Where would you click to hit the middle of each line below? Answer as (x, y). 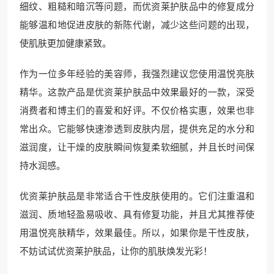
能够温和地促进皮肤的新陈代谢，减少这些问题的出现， (137, 24)
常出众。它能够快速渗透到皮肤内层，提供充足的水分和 (137, 128)
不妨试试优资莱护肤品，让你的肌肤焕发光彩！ (116, 251)
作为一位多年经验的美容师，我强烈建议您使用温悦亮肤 (137, 73)
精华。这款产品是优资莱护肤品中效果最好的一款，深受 (137, 92)
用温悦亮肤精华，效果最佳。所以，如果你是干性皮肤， (137, 232)
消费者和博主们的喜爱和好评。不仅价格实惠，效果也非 (137, 110)
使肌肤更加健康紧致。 (65, 43)
